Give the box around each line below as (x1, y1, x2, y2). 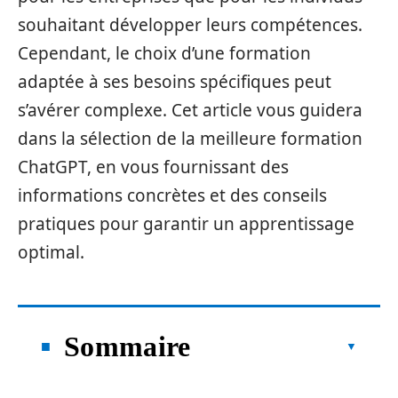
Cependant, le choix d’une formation (18, 42, 311, 65)
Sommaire (64, 330, 191, 362)
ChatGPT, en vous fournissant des (18, 155, 289, 179)
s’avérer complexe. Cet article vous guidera (18, 99, 362, 122)
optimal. (18, 241, 84, 264)
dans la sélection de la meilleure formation (18, 127, 362, 150)
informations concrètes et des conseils (18, 184, 327, 207)
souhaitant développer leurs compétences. (18, 13, 362, 36)
